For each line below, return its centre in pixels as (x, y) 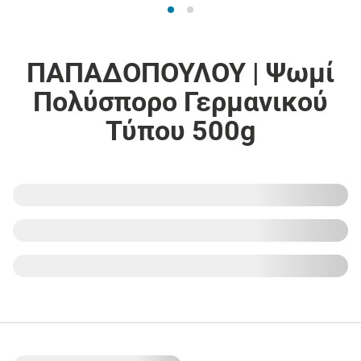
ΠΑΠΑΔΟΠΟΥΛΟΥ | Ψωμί (180, 72)
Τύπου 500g (180, 130)
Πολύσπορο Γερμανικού (180, 101)
